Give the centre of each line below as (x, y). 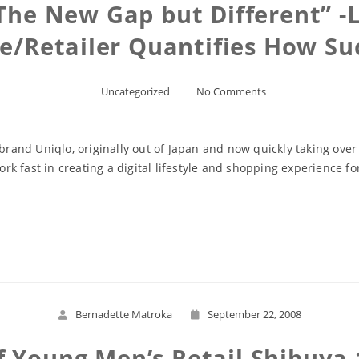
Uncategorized (135, 91)
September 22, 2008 (254, 314)
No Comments (231, 91)
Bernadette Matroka (123, 314)
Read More (179, 226)
